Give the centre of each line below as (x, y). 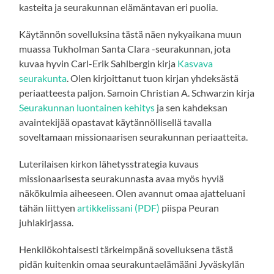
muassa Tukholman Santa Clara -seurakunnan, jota (125, 49)
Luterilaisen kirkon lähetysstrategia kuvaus (109, 164)
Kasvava (195, 64)
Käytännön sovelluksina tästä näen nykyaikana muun (131, 34)
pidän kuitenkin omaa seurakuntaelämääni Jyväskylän (132, 264)
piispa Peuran (190, 208)
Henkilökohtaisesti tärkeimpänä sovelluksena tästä (126, 250)
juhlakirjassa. (46, 223)
